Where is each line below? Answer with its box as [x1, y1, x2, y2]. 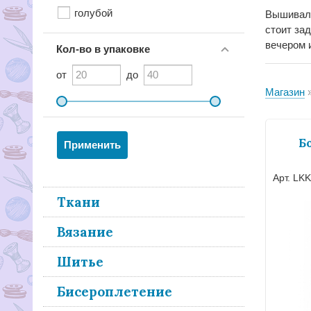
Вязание [57, 224, 113, 240]
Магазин [265, 86, 305, 98]
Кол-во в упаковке [56, 43, 150, 55]
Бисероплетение [57, 283, 172, 300]
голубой [74, 7, 112, 19]
